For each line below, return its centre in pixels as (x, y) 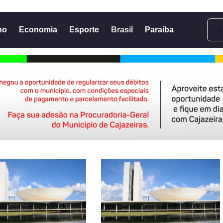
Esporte (84, 30)
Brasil (122, 30)
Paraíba (159, 30)
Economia (38, 30)
